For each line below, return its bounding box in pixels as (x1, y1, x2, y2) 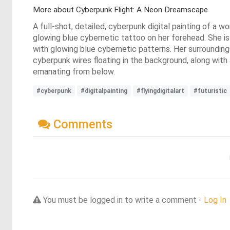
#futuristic (194, 87, 227, 95)
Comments (50, 117, 112, 131)
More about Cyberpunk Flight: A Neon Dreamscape (33, 5, 208, 15)
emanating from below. (33, 67, 115, 77)
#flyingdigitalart (137, 87, 184, 95)
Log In (204, 195, 226, 205)
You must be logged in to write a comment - (41, 195, 204, 205)
